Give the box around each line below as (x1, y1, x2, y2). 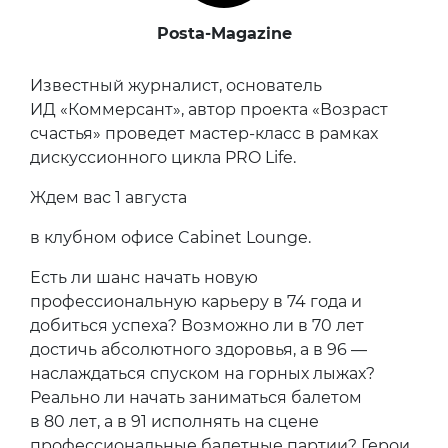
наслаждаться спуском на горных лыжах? (30, 364, 375, 384)
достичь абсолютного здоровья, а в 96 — (30, 340, 367, 360)
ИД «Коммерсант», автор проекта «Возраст (30, 100, 388, 120)
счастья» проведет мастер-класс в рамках (30, 124, 378, 144)
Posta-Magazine (156, 24, 292, 44)
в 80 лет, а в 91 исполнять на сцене (30, 412, 319, 432)
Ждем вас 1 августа (30, 188, 187, 208)
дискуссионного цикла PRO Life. (30, 148, 296, 168)
